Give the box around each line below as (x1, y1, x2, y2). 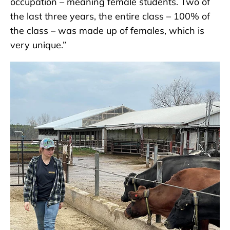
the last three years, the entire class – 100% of (10, 10, 210, 23)
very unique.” (10, 39, 66, 51)
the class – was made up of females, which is (10, 25, 204, 37)
